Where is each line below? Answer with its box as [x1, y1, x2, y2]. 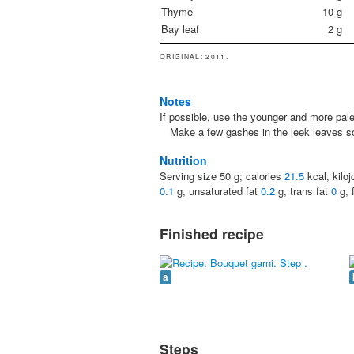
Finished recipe [160, 224, 264, 244]
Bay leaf [161, 21, 200, 37]
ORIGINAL [160, 51, 201, 61]
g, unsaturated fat [174, 183, 261, 199]
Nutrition [160, 153, 207, 169]
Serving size [160, 168, 220, 184]
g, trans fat [275, 183, 331, 199]
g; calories [231, 168, 284, 184]
